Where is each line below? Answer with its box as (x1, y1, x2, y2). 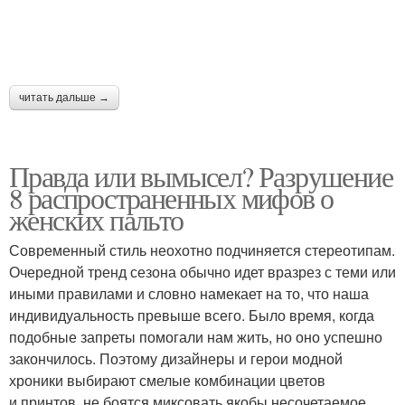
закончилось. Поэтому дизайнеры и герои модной (9, 347, 343, 369)
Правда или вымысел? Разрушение (9, 155, 392, 195)
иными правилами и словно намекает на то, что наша (9, 282, 369, 304)
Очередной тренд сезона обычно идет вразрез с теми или (9, 260, 396, 282)
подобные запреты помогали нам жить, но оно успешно (9, 325, 382, 347)
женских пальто (9, 199, 184, 239)
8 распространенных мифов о (9, 177, 334, 217)
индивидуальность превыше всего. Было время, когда (9, 304, 374, 325)
